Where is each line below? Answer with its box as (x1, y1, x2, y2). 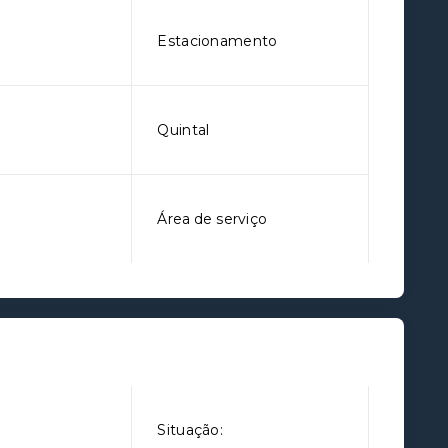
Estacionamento (157, 32, 278, 50)
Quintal (157, 121, 210, 139)
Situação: (157, 421, 224, 439)
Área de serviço (157, 210, 268, 228)
